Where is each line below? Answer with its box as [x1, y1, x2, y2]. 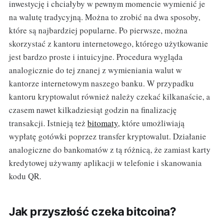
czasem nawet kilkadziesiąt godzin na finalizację [8, 104, 177, 116]
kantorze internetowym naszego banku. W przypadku [8, 78, 194, 89]
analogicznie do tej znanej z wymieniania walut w [8, 64, 182, 76]
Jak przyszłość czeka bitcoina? [8, 205, 177, 219]
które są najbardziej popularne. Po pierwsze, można [8, 25, 188, 36]
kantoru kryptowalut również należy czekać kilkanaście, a [8, 91, 210, 103]
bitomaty [87, 117, 118, 129]
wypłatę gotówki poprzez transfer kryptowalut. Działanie [8, 131, 206, 142]
